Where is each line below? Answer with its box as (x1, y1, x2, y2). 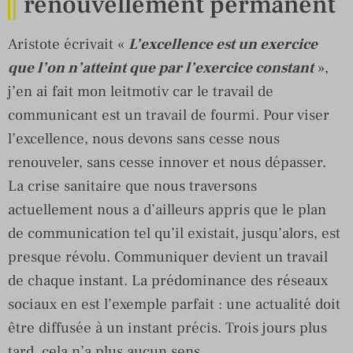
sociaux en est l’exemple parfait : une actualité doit (8, 294, 340, 314)
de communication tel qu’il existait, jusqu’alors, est (8, 223, 340, 243)
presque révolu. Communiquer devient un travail (8, 247, 328, 266)
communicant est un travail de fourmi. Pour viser (8, 105, 329, 124)
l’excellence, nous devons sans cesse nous (8, 128, 280, 148)
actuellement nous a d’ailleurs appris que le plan (8, 199, 326, 219)
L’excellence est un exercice (128, 34, 318, 54)
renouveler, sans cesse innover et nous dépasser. (8, 152, 326, 172)
